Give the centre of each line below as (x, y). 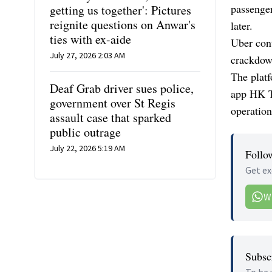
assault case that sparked (110, 117)
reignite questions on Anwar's (123, 24)
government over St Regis (113, 103)
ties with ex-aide (90, 39)
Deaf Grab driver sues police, (122, 88)
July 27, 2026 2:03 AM (87, 55)
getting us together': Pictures (121, 10)
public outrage (85, 132)
